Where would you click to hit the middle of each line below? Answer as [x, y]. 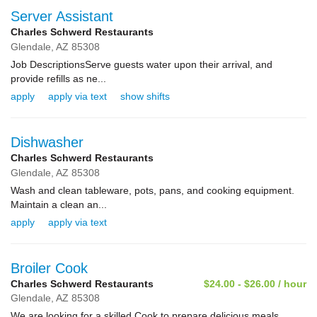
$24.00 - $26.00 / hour [255, 284]
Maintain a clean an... [59, 204]
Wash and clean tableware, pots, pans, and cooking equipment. [152, 190]
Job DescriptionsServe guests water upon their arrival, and [142, 64]
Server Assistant [62, 16]
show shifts [145, 96]
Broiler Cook [49, 268]
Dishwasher [47, 142]
